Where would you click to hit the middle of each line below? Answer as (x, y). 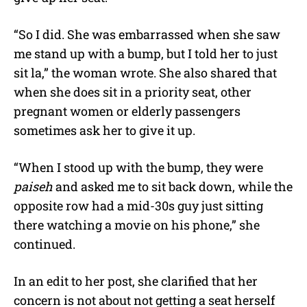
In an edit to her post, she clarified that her (136, 281)
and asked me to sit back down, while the (173, 186)
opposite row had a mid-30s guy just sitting (138, 205)
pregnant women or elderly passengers (127, 111)
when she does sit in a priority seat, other (133, 91)
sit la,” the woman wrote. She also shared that (145, 72)
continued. (45, 244)
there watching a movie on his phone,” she (137, 224)
